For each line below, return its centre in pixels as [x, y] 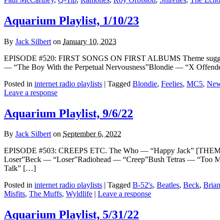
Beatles [168, 185]
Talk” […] [20, 168]
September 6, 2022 [92, 134]
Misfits [14, 194]
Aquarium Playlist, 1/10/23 [71, 20]
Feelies [172, 83]
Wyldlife [79, 194]
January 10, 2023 [90, 41]
